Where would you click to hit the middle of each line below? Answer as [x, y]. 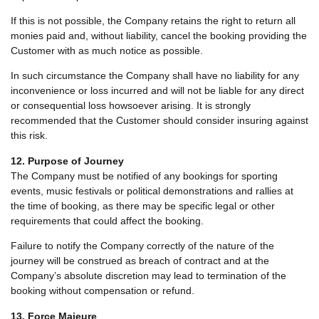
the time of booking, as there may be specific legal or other [143, 205]
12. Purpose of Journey [67, 161]
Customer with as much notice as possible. [107, 51]
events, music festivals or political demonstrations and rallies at [152, 190]
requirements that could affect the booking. [107, 220]
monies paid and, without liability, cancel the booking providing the [159, 36]
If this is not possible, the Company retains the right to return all [153, 21]
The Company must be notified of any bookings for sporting [144, 176]
